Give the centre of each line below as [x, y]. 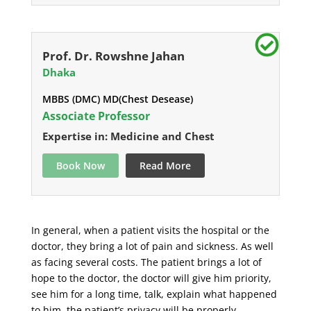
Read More [165, 166]
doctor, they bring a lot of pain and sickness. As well [152, 246]
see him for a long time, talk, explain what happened [154, 294]
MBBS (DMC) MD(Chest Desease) [117, 99]
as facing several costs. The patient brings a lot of [146, 262]
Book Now [80, 166]
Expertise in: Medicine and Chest [128, 136]
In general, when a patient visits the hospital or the [150, 230]
